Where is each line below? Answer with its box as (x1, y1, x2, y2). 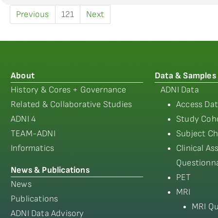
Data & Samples (155, 71, 216, 81)
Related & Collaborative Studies (11, 99, 132, 109)
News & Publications (11, 165, 90, 175)
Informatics (11, 143, 54, 153)
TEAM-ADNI (11, 128, 55, 139)
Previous (16, 9, 49, 19)
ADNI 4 (11, 114, 36, 124)
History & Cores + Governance (11, 85, 127, 95)
